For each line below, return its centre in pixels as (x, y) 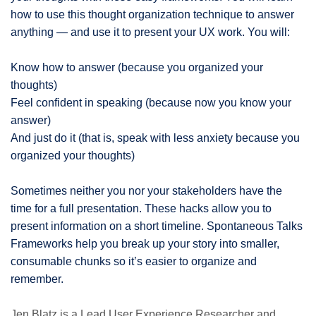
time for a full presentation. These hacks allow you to (141, 208)
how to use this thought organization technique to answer (152, 14)
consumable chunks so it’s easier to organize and (134, 261)
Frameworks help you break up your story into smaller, (145, 243)
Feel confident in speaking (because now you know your (151, 102)
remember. (37, 279)
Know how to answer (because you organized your (137, 67)
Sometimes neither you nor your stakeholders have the (146, 190)
